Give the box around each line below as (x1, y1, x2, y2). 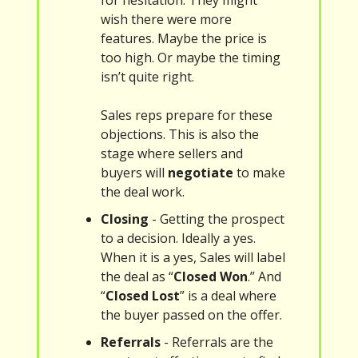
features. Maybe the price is (101, 30, 267, 48)
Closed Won (173, 268, 248, 286)
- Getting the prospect (149, 210, 284, 229)
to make (233, 164, 285, 182)
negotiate (168, 164, 233, 182)
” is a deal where (180, 287, 276, 305)
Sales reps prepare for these (101, 106, 272, 125)
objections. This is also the (101, 125, 259, 144)
